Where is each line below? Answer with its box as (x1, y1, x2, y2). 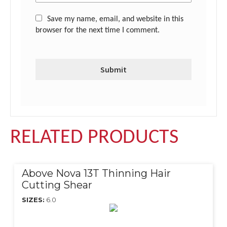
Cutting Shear (22, 179, 92, 192)
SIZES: (22, 196, 45, 204)
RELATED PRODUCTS (10, 128, 178, 148)
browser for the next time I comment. (35, 26, 160, 35)
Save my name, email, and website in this (47, 15, 184, 24)
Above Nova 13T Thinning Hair (22, 167, 171, 180)
